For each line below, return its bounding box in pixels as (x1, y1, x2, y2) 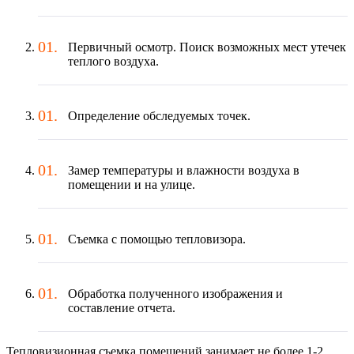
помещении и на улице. (68, 177, 195, 191)
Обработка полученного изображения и (68, 286, 283, 300)
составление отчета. (68, 300, 175, 314)
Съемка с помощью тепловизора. (68, 232, 246, 246)
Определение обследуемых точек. (68, 108, 250, 122)
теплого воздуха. (68, 54, 159, 68)
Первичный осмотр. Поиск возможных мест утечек (68, 40, 346, 54)
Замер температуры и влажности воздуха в (68, 163, 299, 177)
